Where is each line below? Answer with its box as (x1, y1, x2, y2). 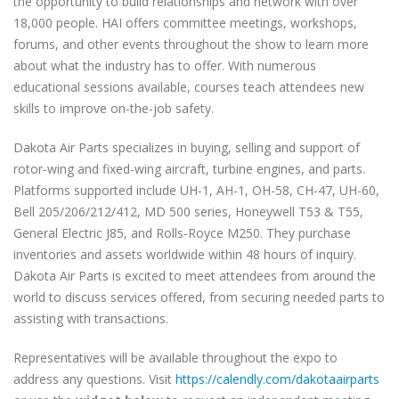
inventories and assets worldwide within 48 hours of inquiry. (13, 245, 356, 263)
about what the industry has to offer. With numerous (13, 56, 316, 74)
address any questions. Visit (13, 370, 172, 387)
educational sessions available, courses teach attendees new (13, 77, 364, 95)
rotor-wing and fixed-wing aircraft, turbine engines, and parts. (13, 159, 365, 177)
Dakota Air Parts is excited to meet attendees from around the (13, 266, 376, 284)
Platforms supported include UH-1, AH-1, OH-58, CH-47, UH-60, (13, 181, 379, 199)
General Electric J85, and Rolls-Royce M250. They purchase (13, 224, 351, 241)
